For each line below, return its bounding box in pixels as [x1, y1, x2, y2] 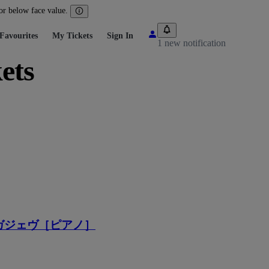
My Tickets [52, 31, 92, 40]
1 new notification [157, 37, 226, 48]
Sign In [107, 31, 133, 40]
